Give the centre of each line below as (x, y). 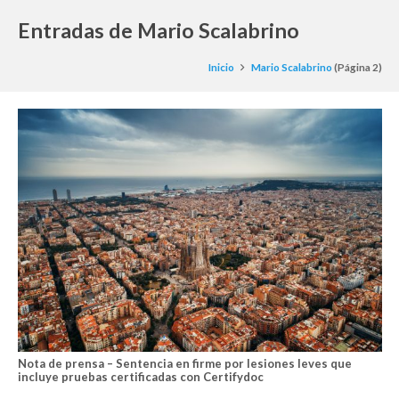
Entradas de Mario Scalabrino (158, 30)
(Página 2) (357, 67)
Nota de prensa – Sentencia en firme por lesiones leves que (184, 364)
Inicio (222, 67)
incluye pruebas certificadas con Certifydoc (140, 377)
